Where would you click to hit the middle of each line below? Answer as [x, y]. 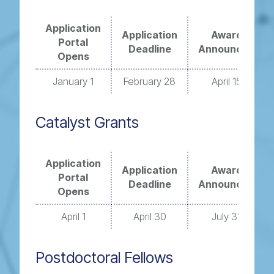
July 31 [227, 217]
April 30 [150, 217]
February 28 [150, 81]
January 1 [73, 81]
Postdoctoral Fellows [105, 257]
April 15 [226, 81]
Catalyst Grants [87, 122]
